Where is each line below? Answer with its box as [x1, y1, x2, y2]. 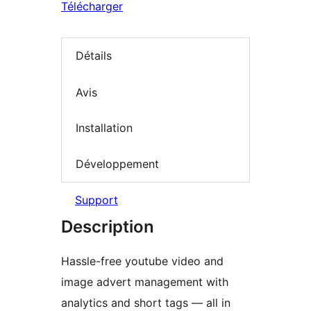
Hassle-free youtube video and [61, 254, 224, 269]
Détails [76, 49, 112, 63]
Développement [76, 156, 159, 171]
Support [75, 193, 118, 208]
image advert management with [61, 275, 228, 289]
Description [61, 217, 154, 237]
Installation [76, 121, 133, 135]
